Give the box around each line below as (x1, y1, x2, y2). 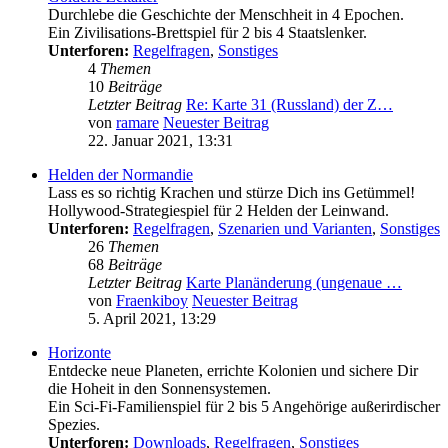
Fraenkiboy (116, 292, 188, 310)
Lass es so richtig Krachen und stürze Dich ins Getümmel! (48, 184, 415, 202)
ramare (116, 114, 159, 132)
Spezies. (48, 416, 100, 434)
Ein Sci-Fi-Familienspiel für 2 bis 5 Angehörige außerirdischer (48, 398, 440, 416)
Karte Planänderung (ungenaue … (186, 274, 402, 292)
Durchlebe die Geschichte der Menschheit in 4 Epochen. (48, 6, 404, 24)
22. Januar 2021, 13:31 (88, 132, 233, 150)
